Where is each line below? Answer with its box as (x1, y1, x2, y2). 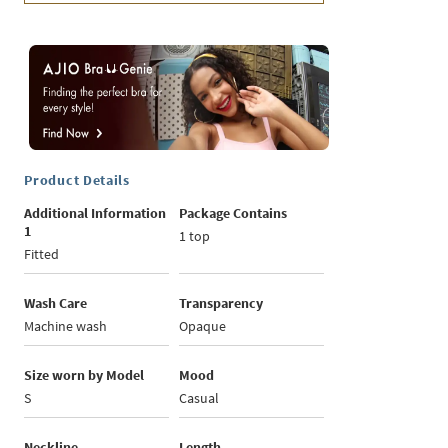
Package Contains (179, 204, 288, 223)
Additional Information (24, 204, 167, 223)
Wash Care (24, 294, 88, 313)
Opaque (179, 317, 227, 336)
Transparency (179, 294, 264, 313)
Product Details (24, 171, 130, 190)
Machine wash (24, 317, 108, 336)
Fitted (24, 245, 60, 264)
